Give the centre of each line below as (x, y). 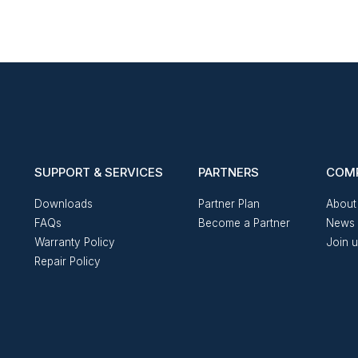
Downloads (63, 203)
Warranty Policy (74, 242)
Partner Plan (229, 203)
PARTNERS (229, 172)
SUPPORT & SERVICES (98, 172)
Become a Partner (245, 223)
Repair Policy (67, 261)
